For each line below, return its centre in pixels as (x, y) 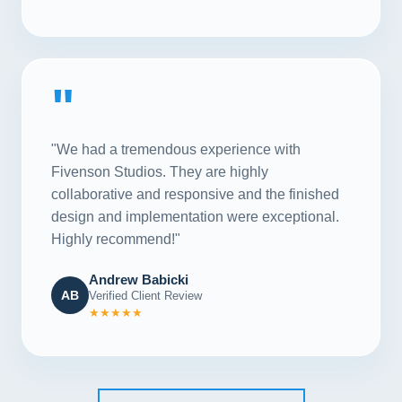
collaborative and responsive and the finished (195, 194)
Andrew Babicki (139, 279)
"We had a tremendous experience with (176, 149)
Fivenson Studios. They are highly (160, 171)
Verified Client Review (145, 295)
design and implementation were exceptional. (195, 216)
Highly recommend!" (116, 239)
